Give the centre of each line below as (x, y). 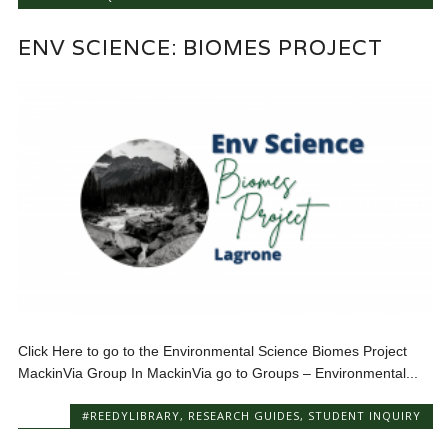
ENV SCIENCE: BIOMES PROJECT (201, 47)
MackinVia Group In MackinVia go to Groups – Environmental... (218, 373)
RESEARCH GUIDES (243, 416)
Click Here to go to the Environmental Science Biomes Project (213, 351)
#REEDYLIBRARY (130, 416)
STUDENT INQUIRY (364, 416)
